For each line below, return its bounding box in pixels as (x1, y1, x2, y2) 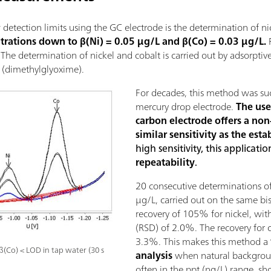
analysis (135, 247, 172, 264)
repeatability (135, 154, 195, 171)
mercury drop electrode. (135, 98, 236, 116)
